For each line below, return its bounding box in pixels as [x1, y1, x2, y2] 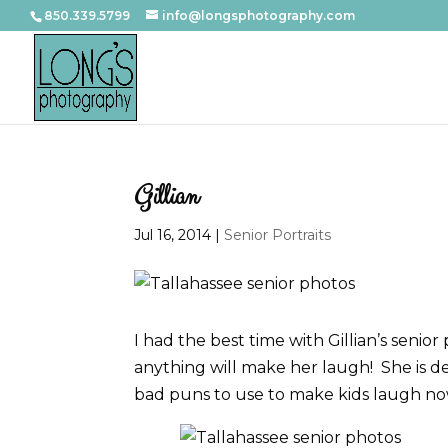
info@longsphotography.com [162, 8, 355, 23]
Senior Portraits [224, 226, 332, 244]
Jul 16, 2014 [134, 226, 212, 244]
